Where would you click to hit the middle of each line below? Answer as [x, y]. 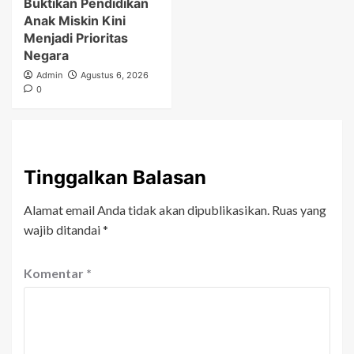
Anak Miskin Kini [75, 21]
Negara [46, 56]
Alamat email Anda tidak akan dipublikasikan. [147, 210]
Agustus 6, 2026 [115, 75]
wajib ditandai [63, 230]
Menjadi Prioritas [76, 38]
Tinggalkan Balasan [115, 178]
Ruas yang [299, 210]
